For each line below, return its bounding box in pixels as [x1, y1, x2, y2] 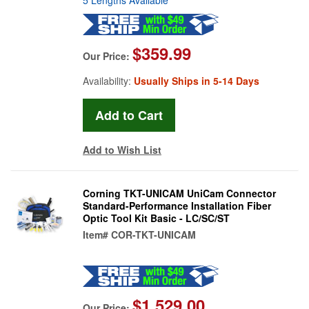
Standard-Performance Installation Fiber [83, 198, 271, 212]
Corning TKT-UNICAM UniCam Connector [83, 186, 276, 200]
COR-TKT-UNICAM [111, 227, 196, 241]
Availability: [83, 73, 134, 88]
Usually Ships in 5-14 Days [134, 73, 259, 88]
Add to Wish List [83, 142, 161, 157]
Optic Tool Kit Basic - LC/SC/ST [83, 210, 230, 225]
